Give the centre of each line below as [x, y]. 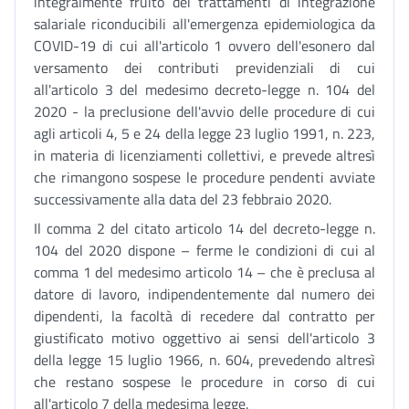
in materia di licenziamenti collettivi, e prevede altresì [204, 155]
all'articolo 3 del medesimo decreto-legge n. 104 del [204, 89]
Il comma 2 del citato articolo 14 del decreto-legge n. [204, 228]
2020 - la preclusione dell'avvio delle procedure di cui [204, 111]
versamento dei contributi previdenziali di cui [204, 68]
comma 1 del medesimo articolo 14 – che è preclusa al [204, 272]
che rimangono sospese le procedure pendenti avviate [204, 177]
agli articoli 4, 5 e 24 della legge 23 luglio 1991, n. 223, [204, 133]
